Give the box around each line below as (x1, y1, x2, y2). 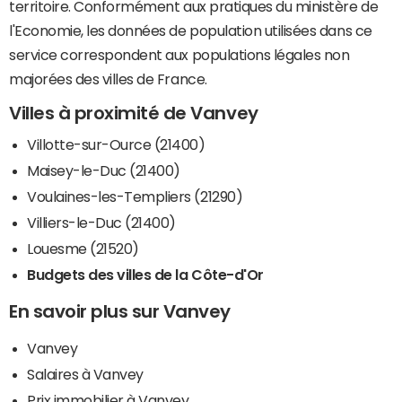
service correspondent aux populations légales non (9, 47, 350, 62)
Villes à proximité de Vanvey (9, 103, 258, 122)
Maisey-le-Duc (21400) (27, 163, 180, 179)
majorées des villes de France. (9, 71, 207, 86)
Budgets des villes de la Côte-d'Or (27, 267, 264, 283)
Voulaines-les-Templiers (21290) (27, 189, 243, 205)
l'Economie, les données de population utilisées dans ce (9, 22, 372, 38)
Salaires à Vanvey (27, 367, 144, 382)
